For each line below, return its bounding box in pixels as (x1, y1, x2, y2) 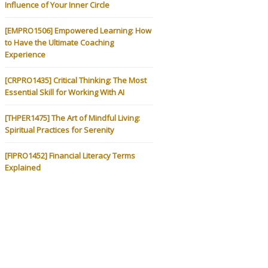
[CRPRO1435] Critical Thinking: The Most (5, 74, 147, 86)
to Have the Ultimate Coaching (5, 36, 114, 48)
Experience (5, 48, 45, 60)
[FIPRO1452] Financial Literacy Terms (5, 150, 135, 161)
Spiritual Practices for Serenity (5, 124, 114, 135)
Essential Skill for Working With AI (5, 86, 124, 98)
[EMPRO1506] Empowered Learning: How (5, 25, 151, 36)
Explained (5, 162, 41, 173)
